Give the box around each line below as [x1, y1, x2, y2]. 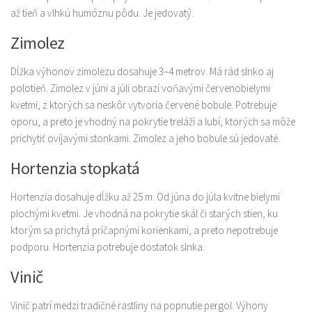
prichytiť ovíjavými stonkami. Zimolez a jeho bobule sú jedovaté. [10, 132, 280, 145]
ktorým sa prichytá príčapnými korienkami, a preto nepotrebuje [10, 224, 278, 237]
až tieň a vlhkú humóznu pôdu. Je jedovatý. [10, 6, 194, 19]
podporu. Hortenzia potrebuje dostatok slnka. [10, 240, 205, 253]
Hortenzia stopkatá [10, 157, 139, 179]
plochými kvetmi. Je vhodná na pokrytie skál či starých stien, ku [10, 207, 278, 220]
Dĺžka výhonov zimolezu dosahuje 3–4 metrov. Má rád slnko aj [10, 65, 274, 78]
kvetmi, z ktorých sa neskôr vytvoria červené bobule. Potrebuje [10, 98, 276, 111]
